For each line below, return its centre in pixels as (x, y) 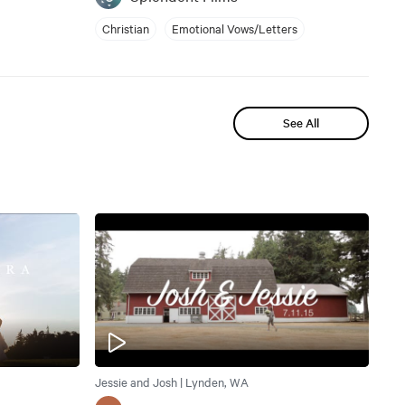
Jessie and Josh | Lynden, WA (171, 382)
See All (301, 123)
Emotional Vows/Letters (234, 28)
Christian (125, 28)
